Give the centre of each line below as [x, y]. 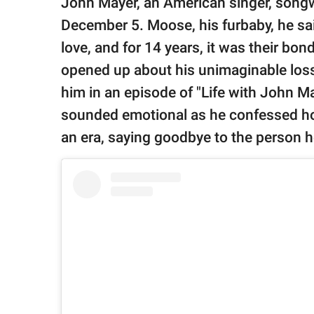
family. [37, 15]
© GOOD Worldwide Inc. [70, 49]
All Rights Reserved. [63, 63]
